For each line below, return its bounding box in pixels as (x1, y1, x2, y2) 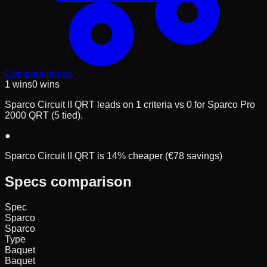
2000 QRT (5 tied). (5, 110, 83, 121)
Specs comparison (5, 173, 132, 190)
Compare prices (5, 69, 72, 79)
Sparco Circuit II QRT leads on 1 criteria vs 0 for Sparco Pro (5, 100, 255, 110)
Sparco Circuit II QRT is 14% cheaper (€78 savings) (5, 151, 222, 162)
